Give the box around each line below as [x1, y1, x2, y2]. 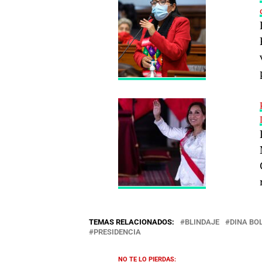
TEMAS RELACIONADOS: [89, 217, 174, 226]
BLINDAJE [185, 217, 219, 226]
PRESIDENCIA [94, 227, 141, 236]
